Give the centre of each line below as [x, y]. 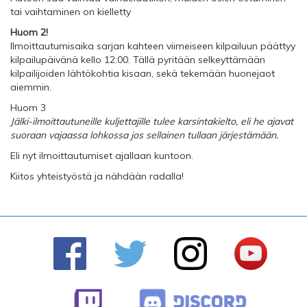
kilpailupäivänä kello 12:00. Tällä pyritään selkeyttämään [138, 60]
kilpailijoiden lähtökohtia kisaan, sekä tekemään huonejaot [143, 74]
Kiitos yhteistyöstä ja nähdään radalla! [97, 176]
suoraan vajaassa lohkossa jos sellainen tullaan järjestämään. [144, 135]
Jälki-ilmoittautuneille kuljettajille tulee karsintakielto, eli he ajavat [152, 122]
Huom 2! [29, 33]
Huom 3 [28, 108]
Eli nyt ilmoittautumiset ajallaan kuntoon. [102, 156]
